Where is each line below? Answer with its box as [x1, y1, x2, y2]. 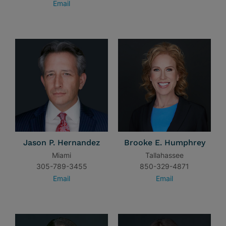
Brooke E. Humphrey [124, 138, 205, 147]
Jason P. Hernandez [23, 138, 100, 147]
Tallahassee [145, 151, 184, 159]
